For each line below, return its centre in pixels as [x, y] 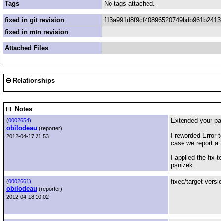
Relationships [33, 81]
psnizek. [183, 165]
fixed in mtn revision [37, 32]
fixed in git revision [35, 20]
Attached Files [27, 48]
